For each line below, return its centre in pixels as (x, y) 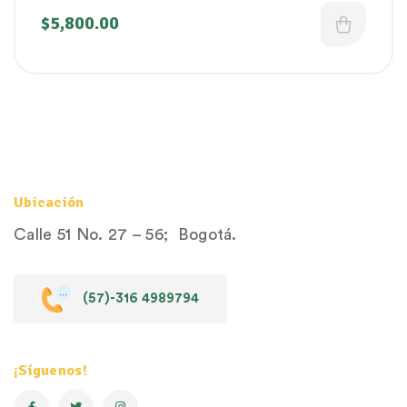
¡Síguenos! (50, 370)
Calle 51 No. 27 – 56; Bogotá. (125, 234)
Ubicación (49, 202)
